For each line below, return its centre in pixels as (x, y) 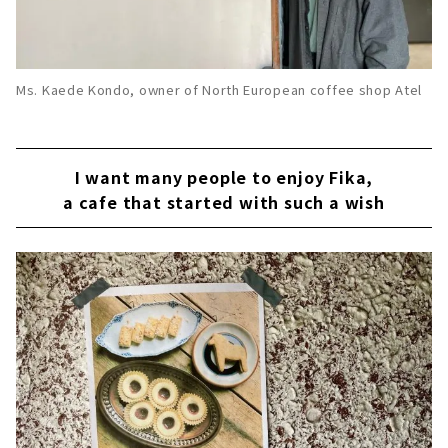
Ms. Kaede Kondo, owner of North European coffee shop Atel (219, 89)
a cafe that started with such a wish (224, 201)
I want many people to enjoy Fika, (224, 176)
